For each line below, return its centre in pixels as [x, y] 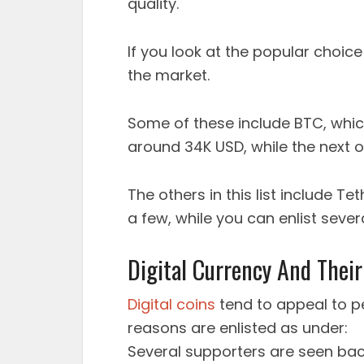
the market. [169, 75]
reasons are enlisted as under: [238, 328]
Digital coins [171, 304]
